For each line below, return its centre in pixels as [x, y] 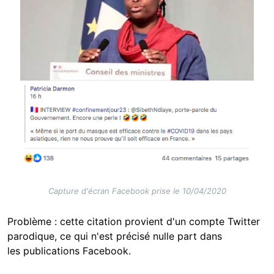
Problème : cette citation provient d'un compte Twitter [134, 221]
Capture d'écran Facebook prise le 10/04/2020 [137, 191]
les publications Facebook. [69, 250]
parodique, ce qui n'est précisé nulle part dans [115, 236]
